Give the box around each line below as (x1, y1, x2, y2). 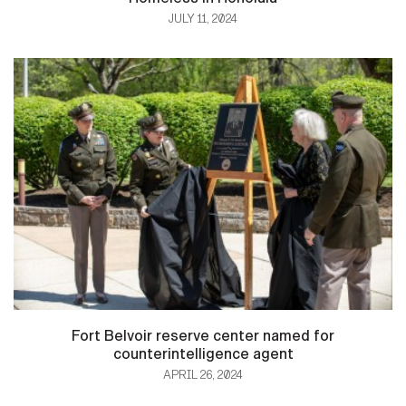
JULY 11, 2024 (169, 12, 237, 27)
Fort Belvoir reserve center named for (72, 327, 334, 345)
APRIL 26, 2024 (163, 368, 243, 383)
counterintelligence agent (112, 345, 294, 363)
